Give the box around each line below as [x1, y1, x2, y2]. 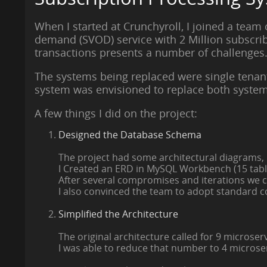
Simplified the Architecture [58, 207, 178, 221]
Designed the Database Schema [58, 128, 201, 141]
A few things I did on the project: [34, 106, 197, 121]
